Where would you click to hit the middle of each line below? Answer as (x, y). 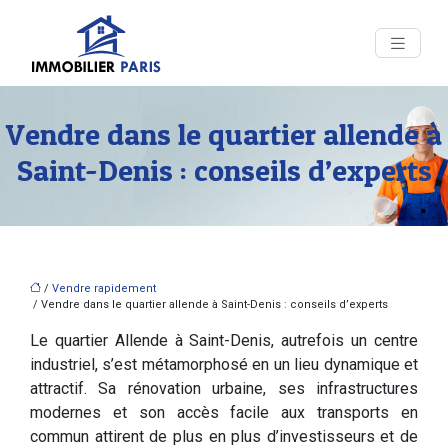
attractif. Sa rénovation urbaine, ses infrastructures (224, 388)
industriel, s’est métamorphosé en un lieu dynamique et (224, 364)
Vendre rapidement (104, 288)
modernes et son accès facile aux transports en (224, 412)
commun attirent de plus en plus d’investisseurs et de (224, 436)
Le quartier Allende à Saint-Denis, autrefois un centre (224, 340)
